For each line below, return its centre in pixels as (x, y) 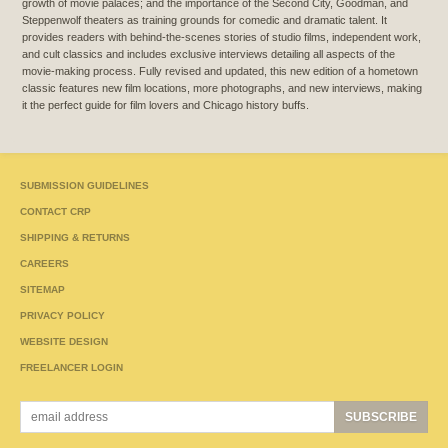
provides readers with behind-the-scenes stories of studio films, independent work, (221, 37)
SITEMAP (42, 289)
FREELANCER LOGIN (71, 367)
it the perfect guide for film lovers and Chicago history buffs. (165, 105)
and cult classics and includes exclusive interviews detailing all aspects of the (208, 54)
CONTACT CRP (55, 211)
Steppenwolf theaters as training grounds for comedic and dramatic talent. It (204, 20)
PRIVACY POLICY (62, 315)
